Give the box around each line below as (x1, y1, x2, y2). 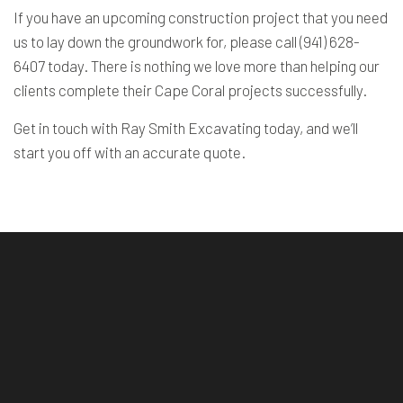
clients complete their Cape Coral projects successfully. (13, 81, 367, 99)
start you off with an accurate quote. (13, 143, 246, 161)
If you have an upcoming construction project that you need (13, 8, 388, 26)
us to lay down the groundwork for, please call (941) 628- (13, 32, 360, 50)
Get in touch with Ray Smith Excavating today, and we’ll (13, 119, 358, 137)
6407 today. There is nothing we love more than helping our (13, 57, 380, 75)
